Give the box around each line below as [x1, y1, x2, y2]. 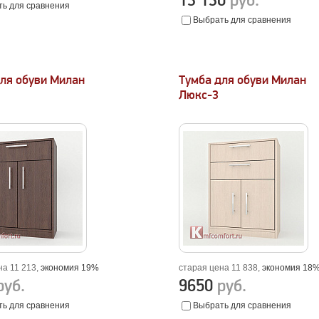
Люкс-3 [179, 88, 219, 103]
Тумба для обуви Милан [179, 73, 307, 88]
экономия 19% [41, 263, 100, 273]
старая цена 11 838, [179, 263, 263, 273]
